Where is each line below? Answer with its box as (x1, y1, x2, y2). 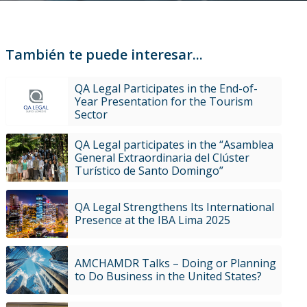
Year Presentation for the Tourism (74, 93, 253, 109)
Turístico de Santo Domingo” (74, 162, 223, 178)
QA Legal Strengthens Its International (74, 199, 274, 214)
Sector (74, 106, 108, 122)
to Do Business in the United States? (74, 269, 262, 284)
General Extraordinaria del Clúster (74, 149, 249, 165)
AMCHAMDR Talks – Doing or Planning (74, 256, 276, 271)
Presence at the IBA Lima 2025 (74, 212, 230, 228)
